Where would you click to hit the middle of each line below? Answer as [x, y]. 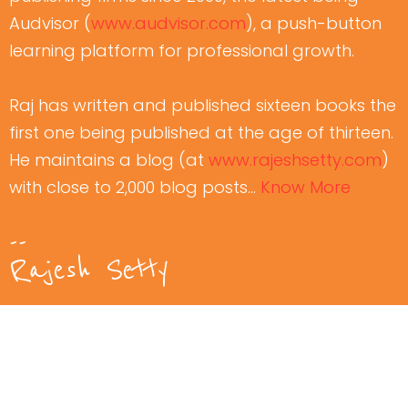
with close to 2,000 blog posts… [135, 187]
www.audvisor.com [168, 23]
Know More [306, 187]
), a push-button [314, 23]
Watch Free [97, 368]
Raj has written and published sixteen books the [203, 105]
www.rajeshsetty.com [295, 159]
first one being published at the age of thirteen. [201, 132]
